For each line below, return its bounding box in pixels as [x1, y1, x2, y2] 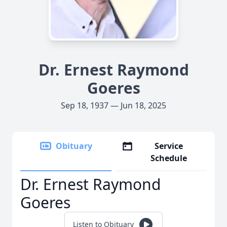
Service [155, 140, 183, 152]
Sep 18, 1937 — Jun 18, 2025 [61, 100, 166, 111]
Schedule [150, 153, 187, 164]
